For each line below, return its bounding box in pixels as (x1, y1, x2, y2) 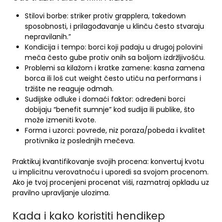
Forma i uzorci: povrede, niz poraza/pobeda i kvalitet (25, 125, 205, 135)
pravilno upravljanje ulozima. (12, 188, 110, 198)
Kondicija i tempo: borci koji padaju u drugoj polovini (25, 42, 203, 52)
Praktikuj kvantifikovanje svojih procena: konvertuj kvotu (12, 157, 204, 166)
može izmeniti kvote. (25, 115, 96, 125)
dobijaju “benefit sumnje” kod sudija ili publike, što (25, 105, 195, 114)
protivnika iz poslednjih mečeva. (25, 136, 135, 146)
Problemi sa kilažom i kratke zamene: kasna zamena (25, 63, 205, 73)
